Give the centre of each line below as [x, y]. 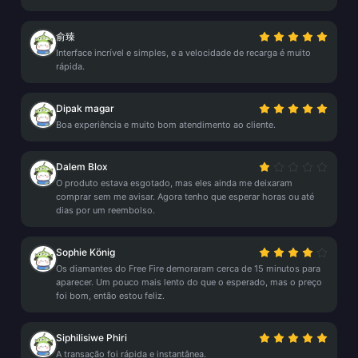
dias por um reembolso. [105, 210]
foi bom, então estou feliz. [110, 296]
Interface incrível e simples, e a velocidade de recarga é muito [183, 53]
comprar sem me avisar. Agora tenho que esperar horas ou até [185, 197]
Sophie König [86, 252]
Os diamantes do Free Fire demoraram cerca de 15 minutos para [188, 268]
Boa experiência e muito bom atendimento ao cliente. [166, 125]
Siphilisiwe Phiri [91, 338]
